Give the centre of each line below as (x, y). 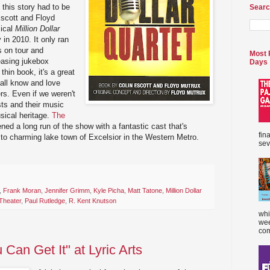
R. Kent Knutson (93, 201)
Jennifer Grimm (67, 191)
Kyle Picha (109, 191)
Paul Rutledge (45, 201)
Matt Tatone (145, 191)
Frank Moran (22, 191)
